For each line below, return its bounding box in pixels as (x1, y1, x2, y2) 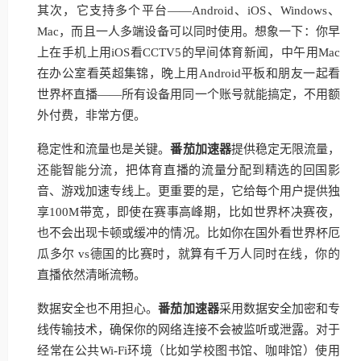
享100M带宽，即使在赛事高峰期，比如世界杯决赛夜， (37, 205, 340, 218)
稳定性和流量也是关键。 (37, 143, 171, 156)
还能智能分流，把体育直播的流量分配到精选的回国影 (37, 164, 340, 176)
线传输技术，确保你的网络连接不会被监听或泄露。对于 (37, 323, 340, 336)
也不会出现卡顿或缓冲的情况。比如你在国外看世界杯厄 (37, 226, 340, 239)
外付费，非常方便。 (37, 109, 146, 122)
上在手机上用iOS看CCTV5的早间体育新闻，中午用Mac (37, 46, 340, 59)
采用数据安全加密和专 (218, 302, 341, 315)
